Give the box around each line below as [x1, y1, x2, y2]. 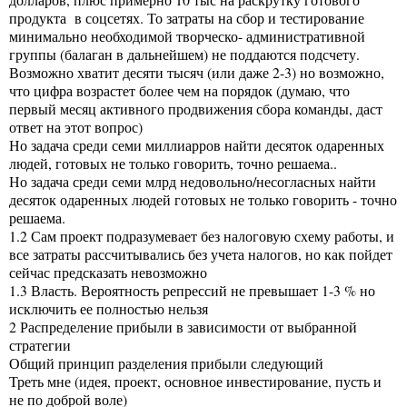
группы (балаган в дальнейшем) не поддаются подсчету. [9, 44, 360, 64]
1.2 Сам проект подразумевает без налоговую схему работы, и [9, 225, 394, 245]
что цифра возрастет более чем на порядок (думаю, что [9, 80, 350, 100]
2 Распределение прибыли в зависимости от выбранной [9, 316, 357, 336]
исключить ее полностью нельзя [9, 298, 208, 318]
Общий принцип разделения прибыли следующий [9, 352, 323, 372]
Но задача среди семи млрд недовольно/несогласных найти [9, 171, 376, 191]
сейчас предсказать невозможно [9, 262, 207, 282]
